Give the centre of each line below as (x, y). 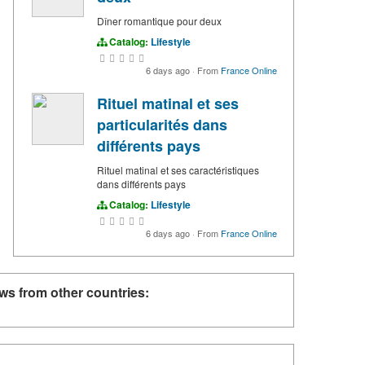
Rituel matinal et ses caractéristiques (178, 170)
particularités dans (162, 125)
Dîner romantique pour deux (159, 21)
